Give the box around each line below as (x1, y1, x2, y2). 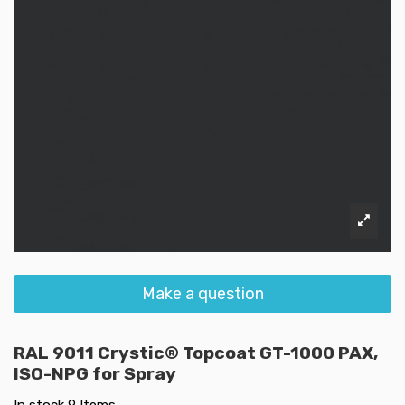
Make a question (141, 283, 264, 304)
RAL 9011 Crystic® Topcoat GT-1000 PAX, (14, 342, 378, 363)
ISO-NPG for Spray (14, 363, 176, 384)
